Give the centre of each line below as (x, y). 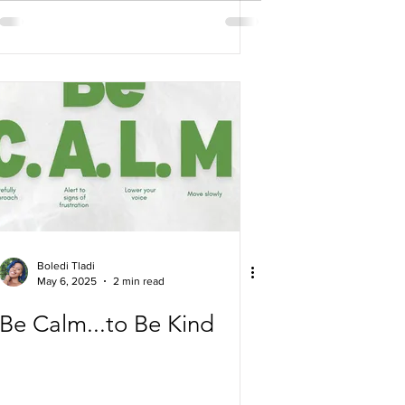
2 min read (139, 281)
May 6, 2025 (67, 281)
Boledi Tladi (66, 266)
